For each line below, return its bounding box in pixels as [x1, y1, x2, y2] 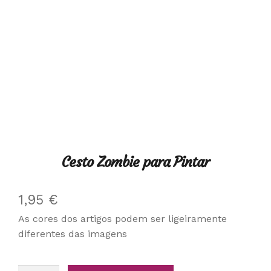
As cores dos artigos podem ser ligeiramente [18, 212, 227, 224]
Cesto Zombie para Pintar [62, 152, 209, 171]
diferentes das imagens [18, 227, 127, 240]
